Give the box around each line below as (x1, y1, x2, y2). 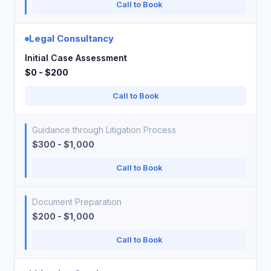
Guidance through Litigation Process (32, 125, 176, 135)
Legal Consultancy (29, 33, 114, 44)
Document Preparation (32, 197, 122, 207)
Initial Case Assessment (25, 53, 127, 63)
